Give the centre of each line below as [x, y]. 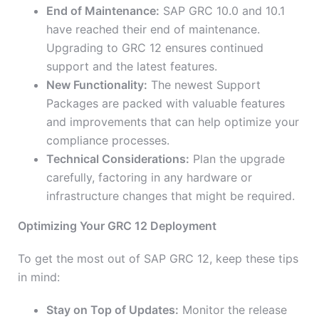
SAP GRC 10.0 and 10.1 [222, 11]
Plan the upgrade [237, 159]
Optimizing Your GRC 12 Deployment [117, 226]
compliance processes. [108, 141]
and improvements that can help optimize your [173, 122]
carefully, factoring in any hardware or [149, 178]
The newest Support [204, 85]
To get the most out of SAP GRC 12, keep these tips [158, 259]
